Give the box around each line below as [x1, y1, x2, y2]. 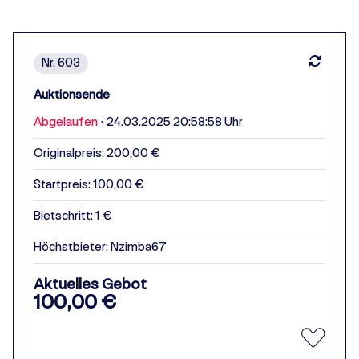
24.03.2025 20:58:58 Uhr [107, 115, 243, 130]
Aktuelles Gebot [34, 275, 147, 294]
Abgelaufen [34, 115, 98, 130]
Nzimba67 [111, 240, 167, 255]
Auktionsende [34, 87, 110, 103]
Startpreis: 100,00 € [34, 177, 144, 192]
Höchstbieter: [34, 240, 111, 255]
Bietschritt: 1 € [34, 208, 112, 224]
